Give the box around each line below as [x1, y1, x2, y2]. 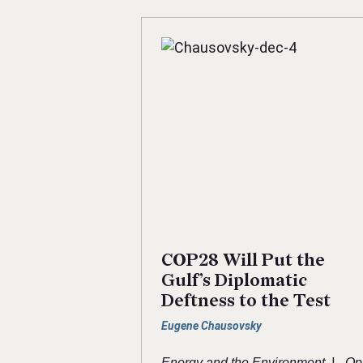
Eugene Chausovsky [161, 319, 262, 333]
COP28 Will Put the [161, 250, 325, 271]
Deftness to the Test [161, 291, 331, 312]
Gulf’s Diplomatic [161, 271, 307, 292]
